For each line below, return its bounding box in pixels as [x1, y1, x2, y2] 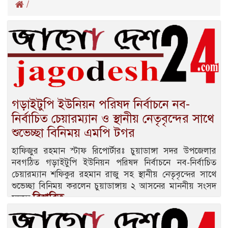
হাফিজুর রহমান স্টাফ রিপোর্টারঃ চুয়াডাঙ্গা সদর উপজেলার [12, 145, 216, 156]
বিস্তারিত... [33, 191, 71, 204]
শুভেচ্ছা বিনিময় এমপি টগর [12, 125, 135, 140]
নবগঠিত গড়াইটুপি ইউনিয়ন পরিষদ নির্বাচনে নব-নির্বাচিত [12, 157, 216, 168]
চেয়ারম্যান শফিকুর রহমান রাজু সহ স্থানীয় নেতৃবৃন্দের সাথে [12, 168, 216, 180]
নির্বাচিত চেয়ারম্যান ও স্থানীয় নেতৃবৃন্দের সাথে [12, 110, 214, 126]
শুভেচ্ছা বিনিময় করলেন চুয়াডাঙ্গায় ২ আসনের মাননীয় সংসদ [12, 180, 216, 191]
